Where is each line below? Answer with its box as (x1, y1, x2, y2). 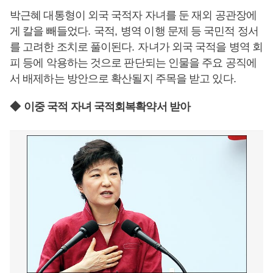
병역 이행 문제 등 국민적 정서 (121, 25, 258, 37)
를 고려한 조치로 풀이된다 (10, 41, 132, 53)
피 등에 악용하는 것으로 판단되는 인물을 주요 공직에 (10, 57, 257, 69)
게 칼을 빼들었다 (10, 25, 88, 37)
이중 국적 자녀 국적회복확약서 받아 (24, 101, 190, 113)
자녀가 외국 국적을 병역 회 (138, 41, 263, 53)
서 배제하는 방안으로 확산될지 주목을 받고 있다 (10, 73, 233, 85)
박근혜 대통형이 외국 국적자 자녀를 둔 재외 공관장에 (10, 9, 257, 21)
